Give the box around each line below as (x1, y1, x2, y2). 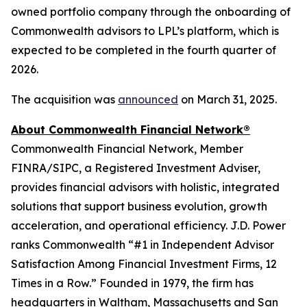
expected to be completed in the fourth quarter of (11, 43, 276, 57)
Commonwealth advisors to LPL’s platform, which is (11, 24, 279, 38)
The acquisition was (11, 93, 118, 106)
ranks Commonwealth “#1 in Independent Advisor (11, 238, 274, 251)
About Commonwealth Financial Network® (11, 123, 250, 136)
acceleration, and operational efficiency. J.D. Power (11, 219, 286, 232)
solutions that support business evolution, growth (11, 199, 267, 213)
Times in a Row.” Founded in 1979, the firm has (11, 276, 254, 290)
